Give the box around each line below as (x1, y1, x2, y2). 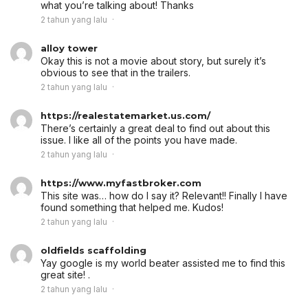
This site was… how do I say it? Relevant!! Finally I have (41, 190, 287, 202)
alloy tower (41, 43, 98, 54)
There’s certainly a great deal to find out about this (41, 122, 270, 135)
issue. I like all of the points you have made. (41, 134, 237, 146)
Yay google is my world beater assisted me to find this (41, 257, 285, 269)
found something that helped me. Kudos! (41, 201, 223, 214)
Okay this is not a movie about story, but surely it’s (41, 55, 266, 67)
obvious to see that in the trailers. (41, 67, 190, 79)
